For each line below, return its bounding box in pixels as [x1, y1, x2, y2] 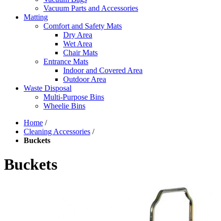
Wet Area [63, 39, 92, 48]
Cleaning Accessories [24, 127, 90, 136]
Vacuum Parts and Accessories [43, 4, 138, 12]
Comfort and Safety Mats [43, 22, 122, 30]
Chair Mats [63, 48, 98, 57]
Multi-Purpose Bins [43, 93, 104, 101]
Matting [24, 13, 48, 21]
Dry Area [63, 31, 92, 39]
